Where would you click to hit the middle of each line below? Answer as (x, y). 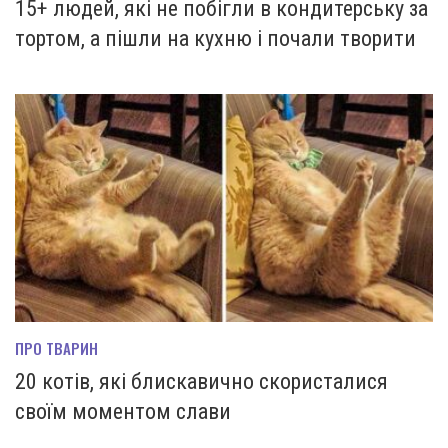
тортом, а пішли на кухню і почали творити (215, 39)
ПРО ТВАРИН (56, 347)
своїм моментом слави (123, 411)
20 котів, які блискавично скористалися (201, 381)
